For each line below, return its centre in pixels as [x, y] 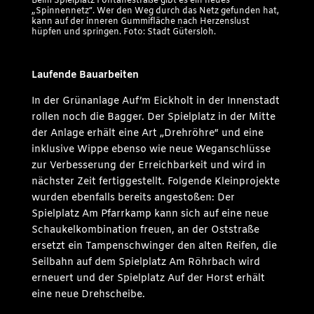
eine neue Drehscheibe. [88, 294]
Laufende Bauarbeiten [85, 75]
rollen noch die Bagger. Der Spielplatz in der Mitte [153, 117]
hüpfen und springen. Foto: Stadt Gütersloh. [123, 32]
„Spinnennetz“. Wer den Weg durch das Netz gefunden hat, [155, 11]
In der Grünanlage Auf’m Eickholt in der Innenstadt [155, 101]
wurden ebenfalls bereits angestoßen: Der [133, 198]
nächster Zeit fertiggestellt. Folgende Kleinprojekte [155, 182]
